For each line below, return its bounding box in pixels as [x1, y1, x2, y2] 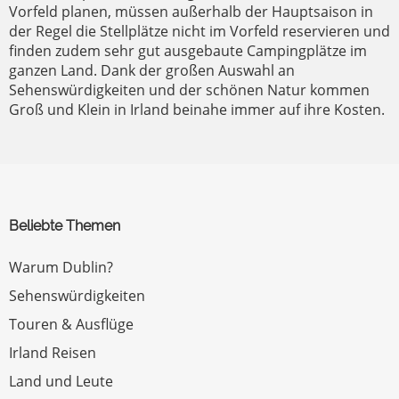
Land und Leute [9, 371, 113, 392]
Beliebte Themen [9, 217, 120, 235]
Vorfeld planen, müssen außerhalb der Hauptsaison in [9, 2, 373, 22]
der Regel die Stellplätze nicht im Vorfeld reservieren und [9, 21, 390, 42]
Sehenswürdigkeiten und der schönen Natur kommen [9, 80, 370, 101]
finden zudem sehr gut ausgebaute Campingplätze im [9, 41, 367, 61]
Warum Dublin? [9, 257, 113, 278]
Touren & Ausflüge [9, 314, 134, 335]
